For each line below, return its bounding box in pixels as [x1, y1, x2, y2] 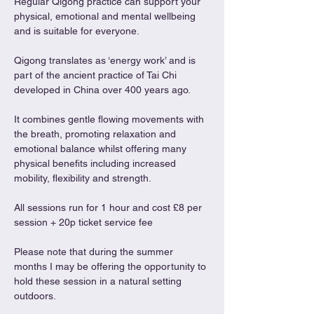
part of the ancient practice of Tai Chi [14, 69, 179, 81]
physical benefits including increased [14, 158, 179, 169]
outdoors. [14, 290, 58, 301]
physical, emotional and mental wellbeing [14, 11, 198, 22]
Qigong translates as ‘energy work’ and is [14, 55, 198, 66]
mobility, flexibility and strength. [14, 172, 151, 184]
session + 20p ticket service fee [14, 217, 153, 228]
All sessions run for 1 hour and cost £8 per [14, 202, 205, 213]
